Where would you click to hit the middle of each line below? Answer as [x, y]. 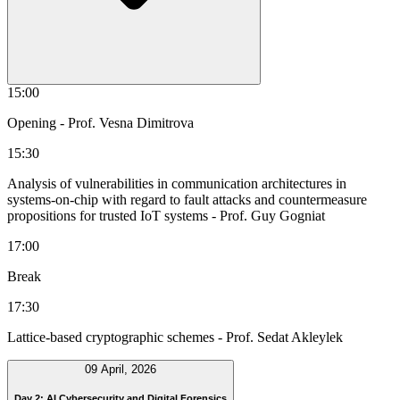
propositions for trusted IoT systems [109, 216]
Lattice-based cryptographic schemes [112, 337]
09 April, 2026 [121, 370]
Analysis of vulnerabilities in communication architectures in [177, 184]
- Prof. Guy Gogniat [268, 216]
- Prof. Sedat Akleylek [280, 337]
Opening [33, 123]
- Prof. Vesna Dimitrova [127, 123]
